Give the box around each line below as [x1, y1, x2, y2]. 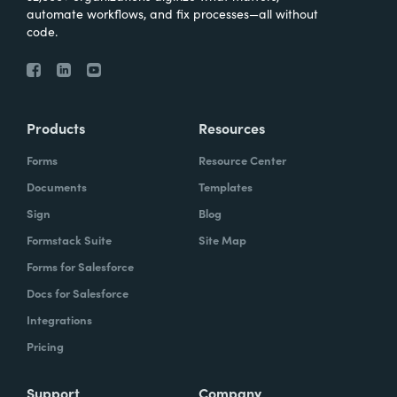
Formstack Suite [27, 230, 112, 248]
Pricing [27, 337, 64, 354]
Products [27, 117, 85, 137]
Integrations [27, 310, 92, 328]
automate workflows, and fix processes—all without [27, 4, 318, 22]
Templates [198, 177, 253, 195]
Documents [27, 177, 87, 195]
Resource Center [198, 151, 286, 168]
